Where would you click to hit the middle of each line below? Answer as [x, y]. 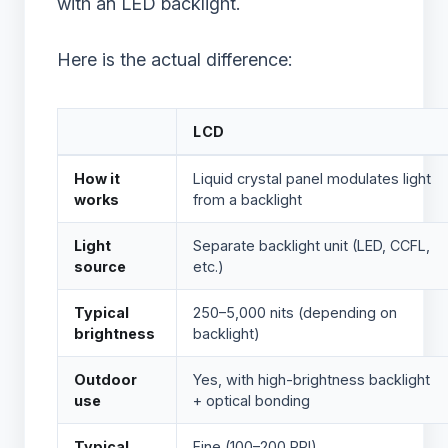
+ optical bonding [251, 401]
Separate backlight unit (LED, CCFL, [311, 246]
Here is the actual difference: [174, 60]
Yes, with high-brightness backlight [311, 380]
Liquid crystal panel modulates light [312, 179]
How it [97, 179]
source [100, 267]
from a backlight [247, 200]
